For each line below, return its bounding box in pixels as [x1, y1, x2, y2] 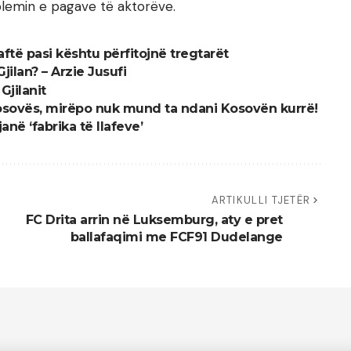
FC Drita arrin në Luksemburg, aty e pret [25, 212, 283, 228]
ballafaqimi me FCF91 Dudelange [70, 230, 283, 245]
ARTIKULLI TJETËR [211, 194, 311, 208]
